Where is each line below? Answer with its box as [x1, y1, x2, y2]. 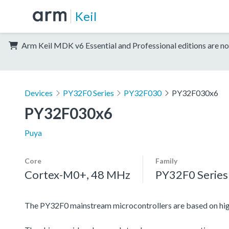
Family [155, 156, 177, 165]
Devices [25, 87, 53, 98]
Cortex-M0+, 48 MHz [25, 167, 130, 181]
